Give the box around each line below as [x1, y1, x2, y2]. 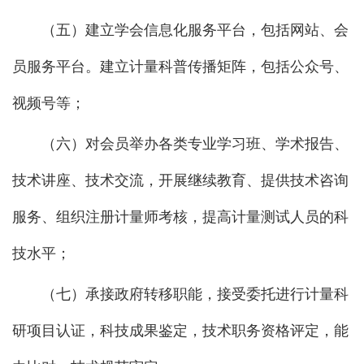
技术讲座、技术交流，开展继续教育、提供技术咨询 [12, 171, 349, 188]
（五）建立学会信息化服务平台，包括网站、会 [41, 21, 349, 38]
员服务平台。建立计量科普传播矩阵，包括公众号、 [12, 58, 349, 75]
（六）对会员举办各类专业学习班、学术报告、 [41, 135, 349, 152]
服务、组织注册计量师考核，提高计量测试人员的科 [12, 208, 349, 225]
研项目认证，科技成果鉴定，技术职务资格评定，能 [12, 322, 349, 339]
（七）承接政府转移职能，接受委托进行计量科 [41, 285, 349, 302]
